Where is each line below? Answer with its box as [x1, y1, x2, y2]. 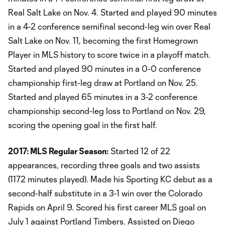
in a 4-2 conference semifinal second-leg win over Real [8, 21, 210, 31]
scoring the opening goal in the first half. [8, 120, 157, 130]
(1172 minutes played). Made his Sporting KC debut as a [8, 174, 212, 184]
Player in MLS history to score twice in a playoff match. [8, 49, 210, 59]
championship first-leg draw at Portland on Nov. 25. [8, 77, 198, 87]
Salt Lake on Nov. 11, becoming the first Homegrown [8, 35, 198, 45]
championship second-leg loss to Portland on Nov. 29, [8, 105, 206, 116]
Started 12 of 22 [108, 146, 170, 156]
